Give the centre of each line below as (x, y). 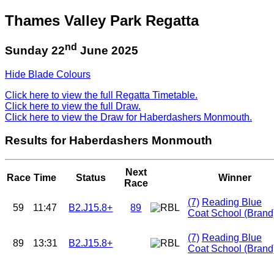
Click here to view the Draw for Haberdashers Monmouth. (128, 117)
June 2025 (108, 51)
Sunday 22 (35, 51)
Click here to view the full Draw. (73, 106)
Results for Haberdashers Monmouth (109, 141)
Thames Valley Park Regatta (102, 20)
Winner (235, 178)
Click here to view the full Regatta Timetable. (101, 95)
